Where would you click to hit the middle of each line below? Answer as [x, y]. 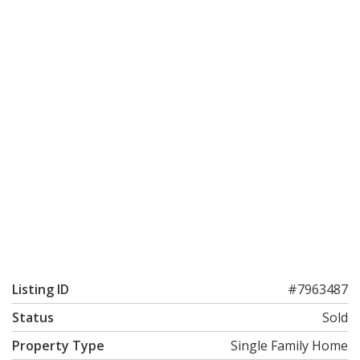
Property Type [58, 346]
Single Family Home [289, 346]
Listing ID [41, 289]
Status [33, 317]
